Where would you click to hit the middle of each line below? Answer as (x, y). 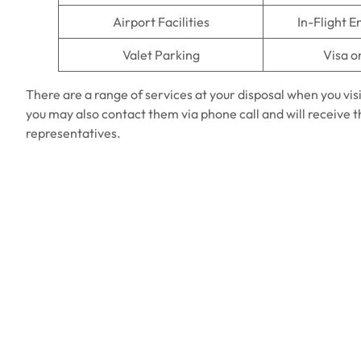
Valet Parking (161, 55)
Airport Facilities (161, 22)
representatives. (75, 133)
